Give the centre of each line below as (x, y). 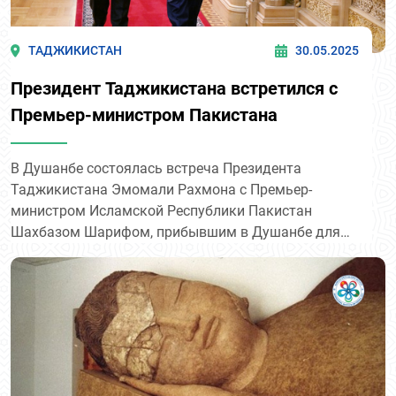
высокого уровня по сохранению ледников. (155, 274)
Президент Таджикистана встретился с (174, 88)
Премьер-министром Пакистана (144, 114)
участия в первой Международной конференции (171, 253)
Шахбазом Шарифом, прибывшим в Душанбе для (175, 232)
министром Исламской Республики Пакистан (161, 210)
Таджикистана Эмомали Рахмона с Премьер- (161, 189)
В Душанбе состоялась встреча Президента (156, 168)
